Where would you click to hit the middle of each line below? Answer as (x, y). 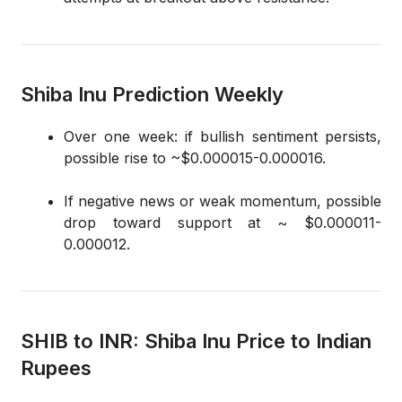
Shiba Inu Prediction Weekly (152, 95)
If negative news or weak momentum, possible (223, 201)
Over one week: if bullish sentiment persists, (223, 137)
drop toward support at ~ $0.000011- (223, 223)
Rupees (56, 368)
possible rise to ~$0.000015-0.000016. (195, 158)
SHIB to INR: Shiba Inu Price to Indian (196, 341)
